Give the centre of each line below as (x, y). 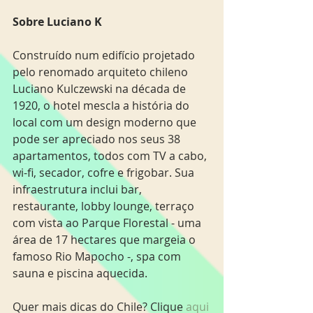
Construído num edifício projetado (105, 56)
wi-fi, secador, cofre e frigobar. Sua (105, 173)
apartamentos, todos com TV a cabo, (111, 156)
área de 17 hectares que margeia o (105, 240)
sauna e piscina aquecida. (80, 274)
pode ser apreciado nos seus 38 (98, 139)
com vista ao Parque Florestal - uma (108, 223)
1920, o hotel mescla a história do (102, 106)
